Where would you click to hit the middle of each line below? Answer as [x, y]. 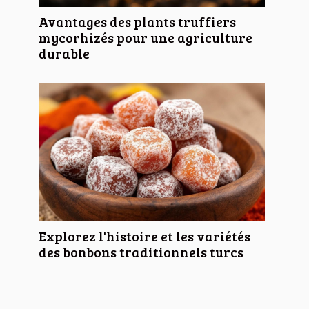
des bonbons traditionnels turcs [141, 251]
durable [64, 53]
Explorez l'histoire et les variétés [144, 236]
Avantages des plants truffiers [137, 21]
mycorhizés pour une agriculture [146, 37]
